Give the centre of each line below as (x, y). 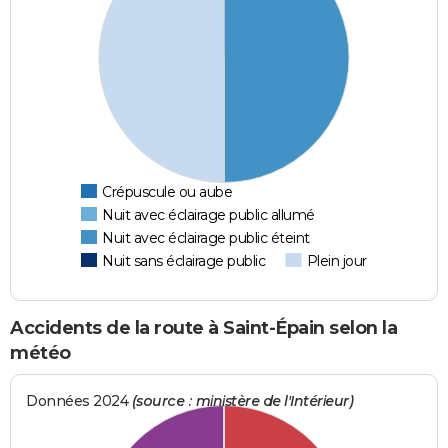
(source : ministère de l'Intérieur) (242, 401)
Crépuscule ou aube (167, 191)
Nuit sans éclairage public (184, 260)
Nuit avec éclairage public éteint (206, 237)
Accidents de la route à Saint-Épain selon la (203, 327)
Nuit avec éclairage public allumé (208, 214)
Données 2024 (79, 401)
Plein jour (336, 260)
